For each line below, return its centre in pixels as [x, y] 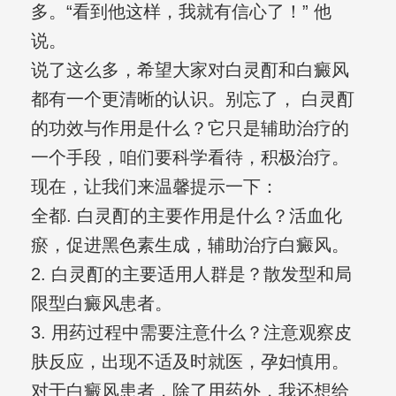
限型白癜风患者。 [101, 304]
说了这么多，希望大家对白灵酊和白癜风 [190, 70]
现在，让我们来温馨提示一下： [154, 187]
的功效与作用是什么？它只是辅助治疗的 [190, 129]
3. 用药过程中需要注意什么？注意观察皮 [191, 333]
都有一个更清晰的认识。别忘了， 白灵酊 [192, 99]
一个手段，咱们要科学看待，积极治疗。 [190, 158]
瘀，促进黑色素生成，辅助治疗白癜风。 [190, 245]
